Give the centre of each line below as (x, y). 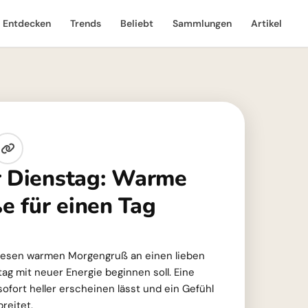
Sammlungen (202, 23)
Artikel (266, 23)
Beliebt (137, 23)
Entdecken (27, 23)
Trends (86, 23)
